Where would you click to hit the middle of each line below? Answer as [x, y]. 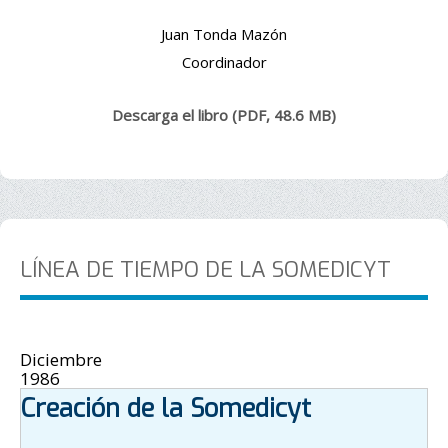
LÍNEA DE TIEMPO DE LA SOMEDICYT [205, 269]
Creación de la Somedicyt [166, 408]
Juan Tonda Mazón [224, 33]
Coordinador [224, 61]
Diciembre [61, 359]
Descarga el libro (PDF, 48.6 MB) [224, 114]
